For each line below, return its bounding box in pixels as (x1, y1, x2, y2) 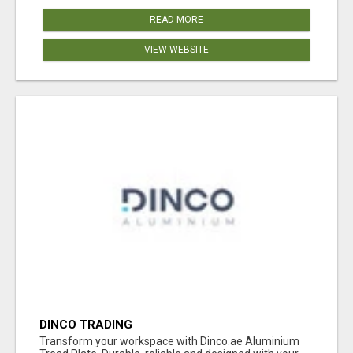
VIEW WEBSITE (144, 44, 209, 56)
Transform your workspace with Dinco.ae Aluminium (39, 334, 299, 347)
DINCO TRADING (39, 317, 132, 332)
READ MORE (150, 14, 203, 26)
